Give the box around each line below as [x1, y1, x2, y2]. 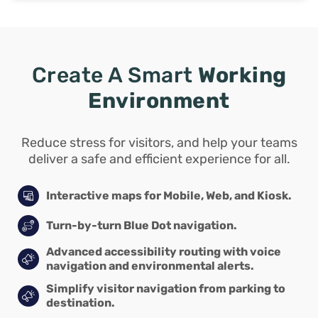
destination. [46, 295, 115, 309]
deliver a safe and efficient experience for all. [28, 150, 290, 167]
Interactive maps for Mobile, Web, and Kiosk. [46, 188, 292, 202]
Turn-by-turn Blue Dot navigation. [46, 218, 237, 232]
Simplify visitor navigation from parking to [46, 281, 285, 295]
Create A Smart [31, 62, 198, 88]
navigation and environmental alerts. [46, 258, 254, 273]
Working [198, 62, 287, 88]
